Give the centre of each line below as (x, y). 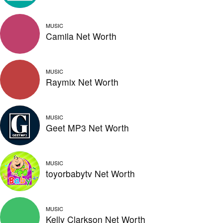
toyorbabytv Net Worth (90, 173)
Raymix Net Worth (82, 82)
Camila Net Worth (81, 36)
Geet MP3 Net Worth (87, 127)
